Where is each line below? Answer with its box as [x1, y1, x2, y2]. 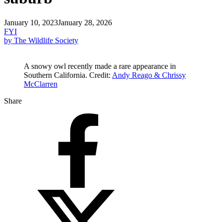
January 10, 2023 [4, 18, 58, 27]
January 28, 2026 [58, 18, 112, 27]
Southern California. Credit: [24, 70, 112, 79]
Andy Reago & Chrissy [112, 70, 186, 79]
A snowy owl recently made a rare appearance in [24, 61, 176, 70]
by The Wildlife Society [4, 36, 78, 45]
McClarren [24, 79, 57, 88]
